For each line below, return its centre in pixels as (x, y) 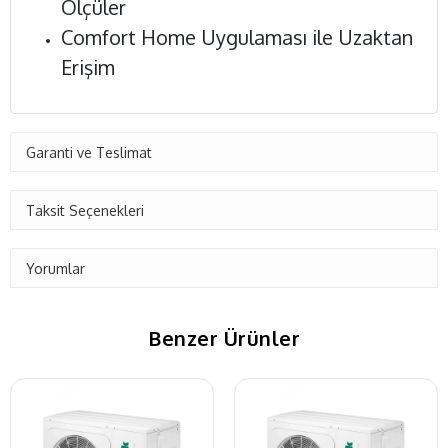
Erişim (88, 67)
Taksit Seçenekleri (85, 210)
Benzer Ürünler (224, 338)
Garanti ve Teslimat (89, 152)
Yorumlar (55, 268)
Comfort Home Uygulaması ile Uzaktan (237, 37)
